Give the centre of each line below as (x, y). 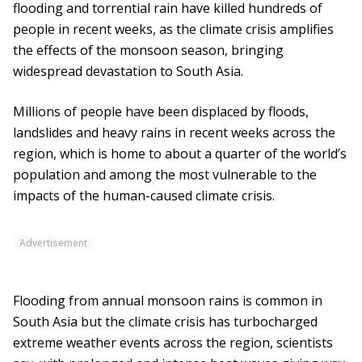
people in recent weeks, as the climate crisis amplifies (173, 29)
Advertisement (53, 243)
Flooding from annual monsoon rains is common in (168, 301)
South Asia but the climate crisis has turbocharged (165, 322)
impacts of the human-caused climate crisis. (144, 196)
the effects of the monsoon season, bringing (148, 51)
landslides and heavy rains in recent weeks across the (174, 133)
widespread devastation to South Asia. (128, 72)
